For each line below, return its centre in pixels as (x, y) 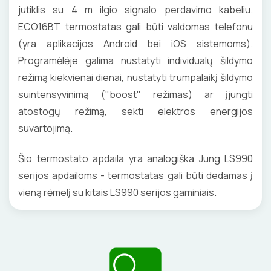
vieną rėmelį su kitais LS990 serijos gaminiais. (117, 192)
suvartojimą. (45, 128)
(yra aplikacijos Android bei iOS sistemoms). (135, 43)
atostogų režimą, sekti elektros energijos (135, 111)
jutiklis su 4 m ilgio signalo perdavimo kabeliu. (135, 9)
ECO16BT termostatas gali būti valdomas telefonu (135, 26)
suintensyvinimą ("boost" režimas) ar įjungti (135, 94)
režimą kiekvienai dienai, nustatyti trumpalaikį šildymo (135, 77)
